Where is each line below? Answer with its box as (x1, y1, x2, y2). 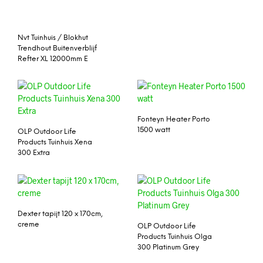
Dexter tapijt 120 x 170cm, (18, 210, 103, 218)
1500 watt (137, 126, 170, 134)
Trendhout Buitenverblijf (18, 44, 97, 52)
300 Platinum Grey (137, 244, 199, 252)
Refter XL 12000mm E (18, 55, 88, 63)
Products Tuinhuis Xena (18, 139, 92, 147)
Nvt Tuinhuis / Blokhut (18, 33, 88, 42)
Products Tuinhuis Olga (137, 233, 212, 241)
